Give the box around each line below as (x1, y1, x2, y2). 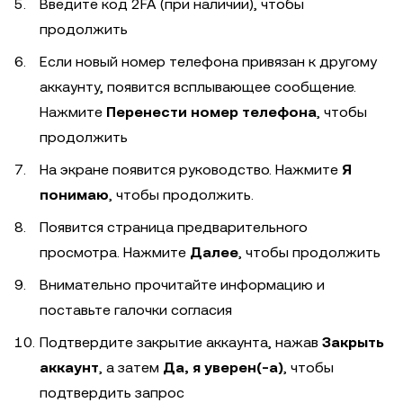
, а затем (99, 358, 163, 376)
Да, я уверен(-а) (163, 358, 283, 376)
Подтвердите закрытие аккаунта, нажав (40, 333, 322, 351)
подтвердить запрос (40, 383, 184, 401)
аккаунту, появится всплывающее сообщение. (40, 77, 356, 95)
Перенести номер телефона (106, 103, 317, 121)
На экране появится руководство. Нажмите (40, 160, 342, 178)
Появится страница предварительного (40, 218, 308, 236)
